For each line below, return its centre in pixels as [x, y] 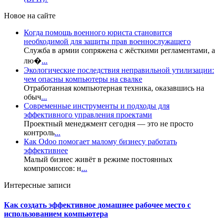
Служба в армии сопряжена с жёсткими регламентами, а [119, 51]
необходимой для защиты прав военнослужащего [107, 42]
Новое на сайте [30, 16]
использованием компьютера [56, 214]
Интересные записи [37, 185]
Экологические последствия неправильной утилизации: [119, 70]
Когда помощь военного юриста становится [98, 33]
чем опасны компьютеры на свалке [83, 79]
